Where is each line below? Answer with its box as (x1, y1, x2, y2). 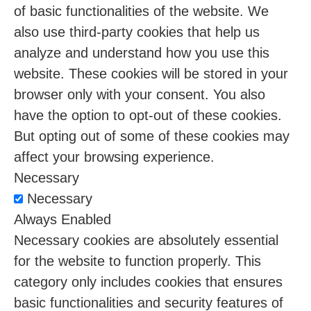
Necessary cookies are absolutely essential (14, 233, 278, 249)
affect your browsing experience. (14, 149, 215, 165)
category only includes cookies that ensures (14, 274, 283, 290)
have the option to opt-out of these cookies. (14, 108, 282, 124)
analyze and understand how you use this (14, 45, 269, 61)
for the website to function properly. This (14, 253, 261, 269)
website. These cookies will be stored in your (14, 66, 288, 82)
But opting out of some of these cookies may (14, 128, 289, 144)
